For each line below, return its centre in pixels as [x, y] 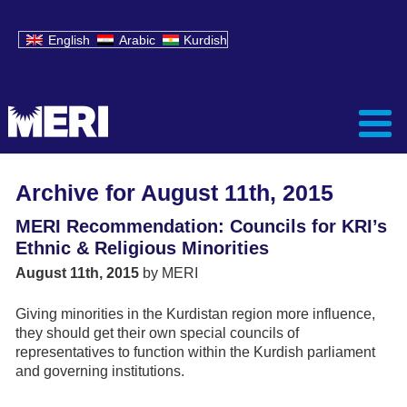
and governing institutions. [100, 371]
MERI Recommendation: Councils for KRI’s [201, 226]
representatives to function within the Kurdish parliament [195, 352]
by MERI [169, 273]
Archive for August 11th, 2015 [174, 193]
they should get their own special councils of [157, 333]
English [69, 40]
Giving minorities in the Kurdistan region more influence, [195, 314]
